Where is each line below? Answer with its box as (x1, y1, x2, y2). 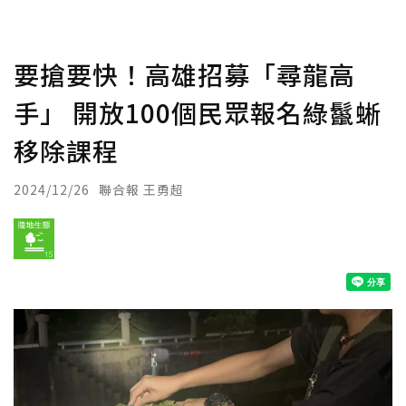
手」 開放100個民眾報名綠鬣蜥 (14, 94, 382, 130)
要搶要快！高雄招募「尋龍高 (14, 56, 355, 92)
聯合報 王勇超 (99, 180, 184, 198)
